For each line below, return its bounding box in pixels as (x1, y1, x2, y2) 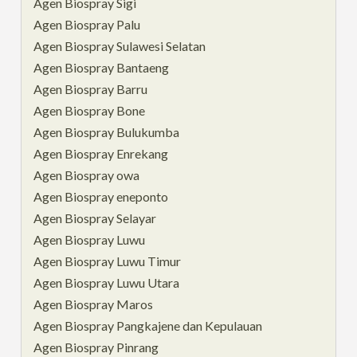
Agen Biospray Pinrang (33, 339, 159, 355)
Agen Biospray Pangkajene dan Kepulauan (33, 317, 263, 333)
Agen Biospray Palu (33, 16, 141, 32)
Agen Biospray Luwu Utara (33, 274, 180, 290)
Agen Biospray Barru (33, 80, 148, 96)
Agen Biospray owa (33, 167, 140, 182)
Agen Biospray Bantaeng (33, 59, 170, 75)
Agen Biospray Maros (33, 296, 154, 312)
